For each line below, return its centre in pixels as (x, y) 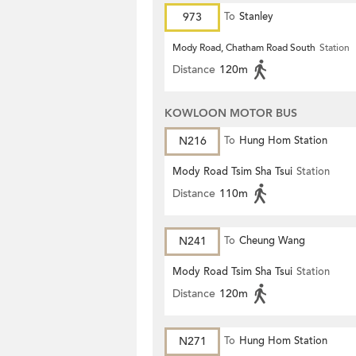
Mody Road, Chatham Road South (244, 48)
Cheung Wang (272, 241)
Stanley (256, 17)
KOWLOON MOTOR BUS (231, 113)
